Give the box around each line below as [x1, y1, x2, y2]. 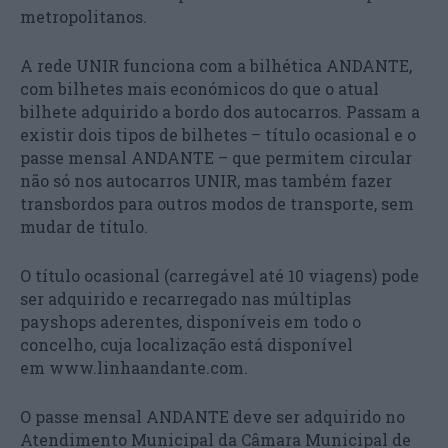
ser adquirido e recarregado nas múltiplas [20, 288, 351, 309]
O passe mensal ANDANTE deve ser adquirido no [20, 406, 405, 427]
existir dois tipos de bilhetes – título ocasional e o [20, 124, 416, 145]
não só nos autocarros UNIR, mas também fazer [20, 170, 392, 191]
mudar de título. [20, 216, 148, 237]
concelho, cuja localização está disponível [20, 334, 353, 355]
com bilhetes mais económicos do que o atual [20, 78, 379, 99]
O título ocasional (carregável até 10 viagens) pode [20, 265, 419, 286]
